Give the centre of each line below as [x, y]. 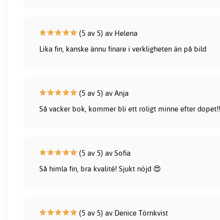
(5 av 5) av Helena [108, 33]
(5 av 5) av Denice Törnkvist [123, 213]
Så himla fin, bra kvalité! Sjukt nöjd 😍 [100, 168]
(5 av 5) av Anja [103, 93]
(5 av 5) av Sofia [104, 153]
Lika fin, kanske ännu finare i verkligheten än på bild [123, 49]
